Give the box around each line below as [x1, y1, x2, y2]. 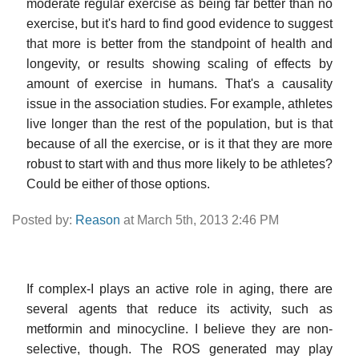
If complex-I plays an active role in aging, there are [26, 281, 333, 296]
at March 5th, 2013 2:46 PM [120, 212, 279, 227]
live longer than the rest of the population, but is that [26, 116, 333, 131]
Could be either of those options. [26, 176, 210, 191]
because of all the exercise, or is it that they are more [26, 136, 333, 151]
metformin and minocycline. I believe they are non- [26, 321, 333, 336]
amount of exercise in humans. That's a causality [26, 76, 333, 91]
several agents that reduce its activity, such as [26, 301, 333, 316]
